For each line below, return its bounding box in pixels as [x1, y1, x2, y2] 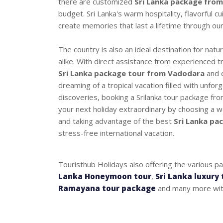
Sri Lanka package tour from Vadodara [58, 68, 205, 79]
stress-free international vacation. [58, 128, 174, 138]
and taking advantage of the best [58, 116, 174, 126]
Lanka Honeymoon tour [58, 171, 151, 182]
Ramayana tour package [58, 183, 156, 194]
